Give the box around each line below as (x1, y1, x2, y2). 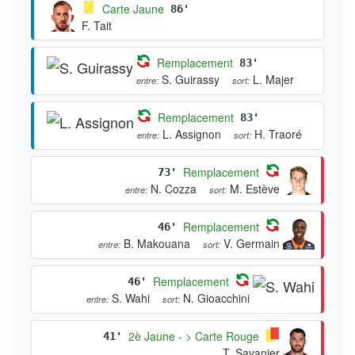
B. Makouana (124, 235, 190, 251)
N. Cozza (151, 180, 197, 197)
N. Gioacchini (183, 289, 250, 306)
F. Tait (82, 17, 112, 33)
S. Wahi (112, 289, 150, 306)
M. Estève (230, 180, 280, 197)
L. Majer (253, 71, 294, 87)
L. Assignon (162, 125, 221, 142)
